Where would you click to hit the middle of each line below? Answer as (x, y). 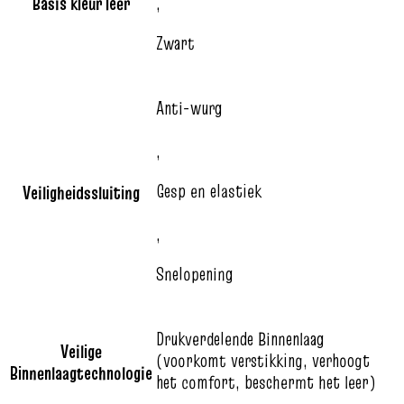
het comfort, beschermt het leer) (266, 382)
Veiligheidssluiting (81, 193)
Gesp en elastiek (209, 191)
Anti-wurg (189, 108)
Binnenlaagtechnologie (81, 373)
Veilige (81, 351)
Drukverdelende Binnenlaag (240, 339)
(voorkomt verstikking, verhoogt (263, 360)
